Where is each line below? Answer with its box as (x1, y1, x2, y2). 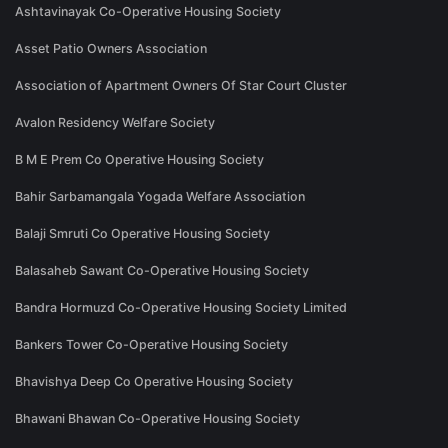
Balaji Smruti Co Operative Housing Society (15, 226, 270, 242)
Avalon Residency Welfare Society (15, 115, 215, 131)
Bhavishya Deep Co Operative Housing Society (15, 374, 293, 390)
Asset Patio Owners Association (15, 41, 207, 57)
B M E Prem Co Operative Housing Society (15, 152, 264, 168)
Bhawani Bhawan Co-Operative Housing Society (15, 411, 300, 427)
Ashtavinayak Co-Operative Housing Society (15, 4, 281, 20)
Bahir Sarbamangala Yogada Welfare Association (15, 189, 305, 205)
